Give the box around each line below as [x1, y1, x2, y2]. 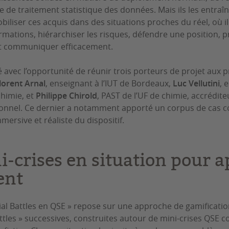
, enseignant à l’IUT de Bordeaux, [45, 78, 173, 89]
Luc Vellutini [173, 78, 220, 89]
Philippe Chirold [36, 90, 97, 101]
